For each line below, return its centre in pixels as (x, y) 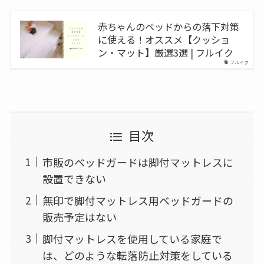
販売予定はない (79, 217)
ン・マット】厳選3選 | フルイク (165, 53)
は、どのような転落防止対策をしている (137, 255)
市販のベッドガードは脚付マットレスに (138, 162)
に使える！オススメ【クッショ (164, 40)
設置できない (74, 178)
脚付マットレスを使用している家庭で (132, 238)
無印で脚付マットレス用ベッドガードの (138, 200)
